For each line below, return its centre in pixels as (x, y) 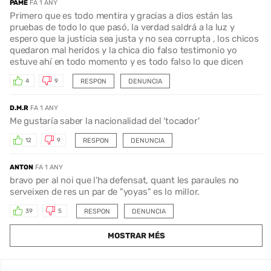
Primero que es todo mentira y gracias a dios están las (121, 15)
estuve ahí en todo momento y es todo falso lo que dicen (126, 61)
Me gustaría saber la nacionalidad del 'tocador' (105, 121)
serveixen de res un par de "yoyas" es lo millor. (105, 191)
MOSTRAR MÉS (136, 235)
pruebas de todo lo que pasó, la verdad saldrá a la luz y (122, 27)
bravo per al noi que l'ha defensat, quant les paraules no (125, 180)
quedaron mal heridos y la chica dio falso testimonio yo (123, 50)
